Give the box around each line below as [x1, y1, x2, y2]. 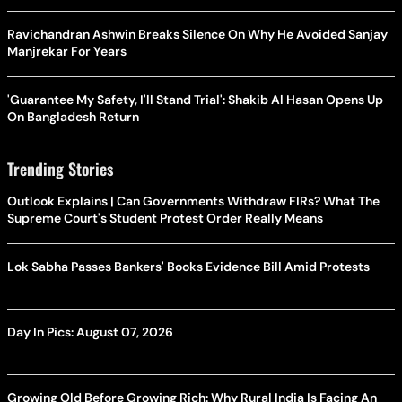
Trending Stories [7, 156, 113, 180]
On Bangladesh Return [7, 108, 139, 125]
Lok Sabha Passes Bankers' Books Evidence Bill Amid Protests [7, 258, 370, 275]
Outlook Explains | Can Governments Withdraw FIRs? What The [7, 192, 380, 209]
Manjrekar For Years [7, 42, 127, 59]
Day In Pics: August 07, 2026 [7, 323, 173, 340]
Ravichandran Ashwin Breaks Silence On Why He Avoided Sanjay [7, 25, 388, 42]
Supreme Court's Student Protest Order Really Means [7, 209, 323, 226]
